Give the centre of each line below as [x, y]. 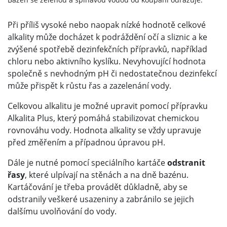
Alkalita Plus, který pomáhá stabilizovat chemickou [103, 118]
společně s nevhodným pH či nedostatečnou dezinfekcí [112, 74]
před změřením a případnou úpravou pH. [86, 143]
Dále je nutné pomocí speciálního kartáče [87, 163]
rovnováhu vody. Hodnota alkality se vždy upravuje [104, 130]
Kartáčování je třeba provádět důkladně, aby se [98, 187]
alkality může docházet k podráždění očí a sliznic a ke [107, 37]
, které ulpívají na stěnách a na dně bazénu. [107, 175]
